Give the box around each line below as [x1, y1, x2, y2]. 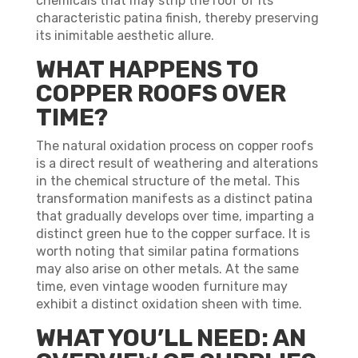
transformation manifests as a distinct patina [35, 191, 312, 206]
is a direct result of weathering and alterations [35, 156, 318, 171]
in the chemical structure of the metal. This [35, 173, 300, 189]
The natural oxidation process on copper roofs [35, 138, 313, 153]
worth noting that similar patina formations [35, 244, 299, 259]
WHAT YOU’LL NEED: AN [35, 324, 306, 352]
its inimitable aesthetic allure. [35, 28, 214, 43]
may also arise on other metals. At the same [35, 261, 299, 276]
